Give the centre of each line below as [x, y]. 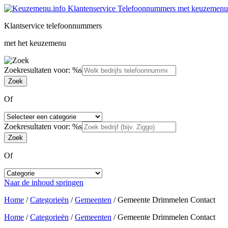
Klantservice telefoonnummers [53, 26]
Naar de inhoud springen [44, 182]
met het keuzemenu [35, 43]
